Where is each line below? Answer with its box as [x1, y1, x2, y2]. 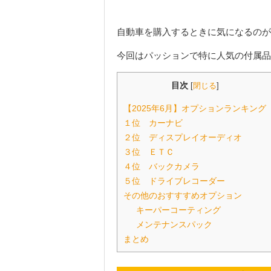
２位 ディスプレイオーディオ [123, 132, 242, 142]
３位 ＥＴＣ [123, 146, 174, 157]
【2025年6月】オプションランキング [123, 103, 266, 113]
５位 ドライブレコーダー [123, 175, 225, 186]
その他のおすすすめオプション [123, 190, 242, 200]
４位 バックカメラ [123, 161, 200, 171]
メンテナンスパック [136, 219, 213, 229]
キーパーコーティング [136, 204, 221, 215]
